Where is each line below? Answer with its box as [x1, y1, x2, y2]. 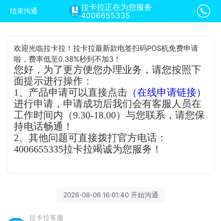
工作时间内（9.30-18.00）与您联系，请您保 [14, 110, 205, 120]
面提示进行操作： [14, 75, 93, 86]
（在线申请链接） [127, 87, 207, 98]
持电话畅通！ [14, 121, 74, 132]
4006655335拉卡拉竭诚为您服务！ [14, 144, 162, 154]
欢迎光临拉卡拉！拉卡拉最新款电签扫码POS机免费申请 [14, 43, 199, 53]
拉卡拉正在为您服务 [81, 2, 152, 12]
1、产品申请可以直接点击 [14, 87, 128, 98]
